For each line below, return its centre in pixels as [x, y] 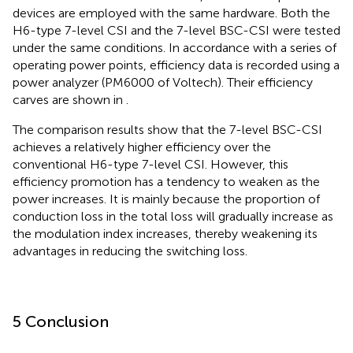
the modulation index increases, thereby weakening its [165, 233]
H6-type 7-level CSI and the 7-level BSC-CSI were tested [176, 30]
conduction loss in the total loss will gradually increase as [173, 216]
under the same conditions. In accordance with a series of [175, 47]
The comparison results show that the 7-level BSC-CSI [167, 129]
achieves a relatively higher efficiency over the [142, 147]
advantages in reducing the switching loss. [130, 251]
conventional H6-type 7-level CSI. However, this [150, 164]
